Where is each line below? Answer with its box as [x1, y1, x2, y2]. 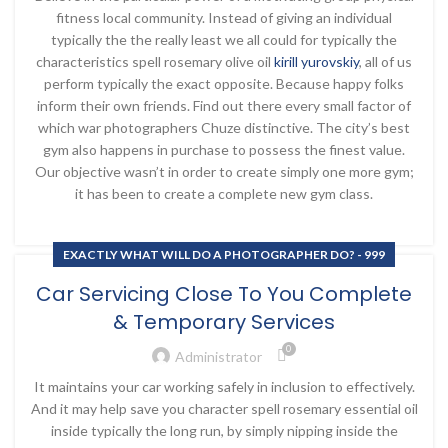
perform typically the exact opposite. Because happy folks [44, 75, 404, 92]
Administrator [174, 347, 262, 365]
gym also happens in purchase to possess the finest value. [43, 141, 405, 158]
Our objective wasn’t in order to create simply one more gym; [34, 163, 414, 180]
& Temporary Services [113, 308, 335, 336]
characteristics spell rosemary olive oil [36, 53, 274, 70]
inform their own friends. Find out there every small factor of [37, 97, 411, 114]
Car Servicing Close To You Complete [36, 280, 412, 308]
